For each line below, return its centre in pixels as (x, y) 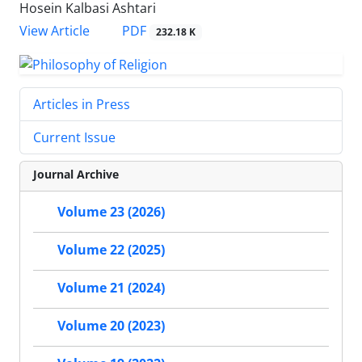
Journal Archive (76, 174)
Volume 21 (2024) (111, 288)
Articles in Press (82, 104)
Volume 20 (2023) (111, 326)
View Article (55, 31)
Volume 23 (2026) (111, 212)
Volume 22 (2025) (111, 250)
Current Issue (74, 137)
